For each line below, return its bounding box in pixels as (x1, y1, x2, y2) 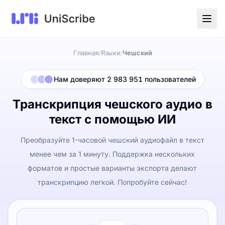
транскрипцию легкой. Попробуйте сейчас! (38, 178, 187, 186)
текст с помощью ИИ (49, 112, 176, 127)
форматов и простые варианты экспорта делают (28, 164, 197, 172)
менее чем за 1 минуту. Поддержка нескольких (30, 150, 195, 158)
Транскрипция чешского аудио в (13, 97, 212, 111)
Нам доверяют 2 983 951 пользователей (53, 75, 196, 83)
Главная (73, 49, 99, 57)
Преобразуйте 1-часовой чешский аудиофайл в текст (20, 136, 204, 144)
